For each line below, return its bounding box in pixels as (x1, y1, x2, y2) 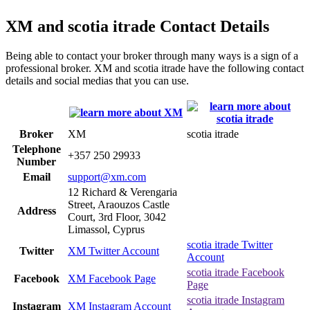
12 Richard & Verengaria (68, 185, 177, 198)
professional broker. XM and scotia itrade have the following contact (6, 62, 304, 74)
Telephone (12, 143, 61, 155)
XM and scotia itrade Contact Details (6, 17, 269, 35)
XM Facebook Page (68, 272, 156, 284)
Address (17, 204, 56, 217)
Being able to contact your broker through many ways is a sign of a (6, 49, 298, 62)
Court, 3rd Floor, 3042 (68, 210, 166, 223)
